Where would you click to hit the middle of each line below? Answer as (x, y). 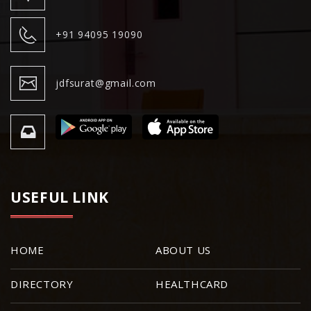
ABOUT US (183, 250)
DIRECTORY (42, 284)
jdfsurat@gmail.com (106, 83)
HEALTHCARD (192, 284)
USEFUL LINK (60, 197)
